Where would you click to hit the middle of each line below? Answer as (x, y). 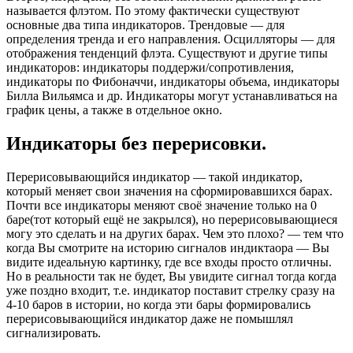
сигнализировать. (54, 333)
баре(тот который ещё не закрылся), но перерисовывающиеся (172, 220)
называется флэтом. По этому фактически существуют (153, 11)
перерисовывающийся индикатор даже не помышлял (150, 319)
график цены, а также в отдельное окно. (114, 110)
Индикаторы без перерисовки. (136, 144)
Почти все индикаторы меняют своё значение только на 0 (162, 206)
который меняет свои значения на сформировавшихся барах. (169, 191)
